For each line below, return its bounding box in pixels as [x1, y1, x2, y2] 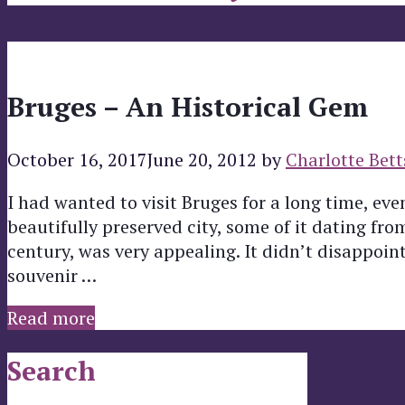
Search [7, 353, 96, 390]
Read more [7, 306, 95, 331]
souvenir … [7, 263, 97, 288]
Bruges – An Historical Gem [7, 89, 368, 126]
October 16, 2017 [7, 147, 147, 173]
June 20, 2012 [147, 147, 257, 173]
